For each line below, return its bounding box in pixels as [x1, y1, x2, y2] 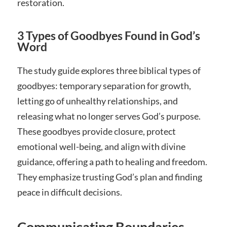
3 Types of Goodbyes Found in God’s [17, 28, 200, 43]
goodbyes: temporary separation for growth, [17, 80, 191, 91]
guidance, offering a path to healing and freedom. [17, 156, 207, 167]
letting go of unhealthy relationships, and [17, 95, 178, 106]
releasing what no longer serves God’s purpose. [17, 110, 201, 122]
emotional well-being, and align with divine [17, 140, 185, 152]
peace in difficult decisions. [17, 186, 122, 198]
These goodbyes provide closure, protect [17, 125, 176, 137]
